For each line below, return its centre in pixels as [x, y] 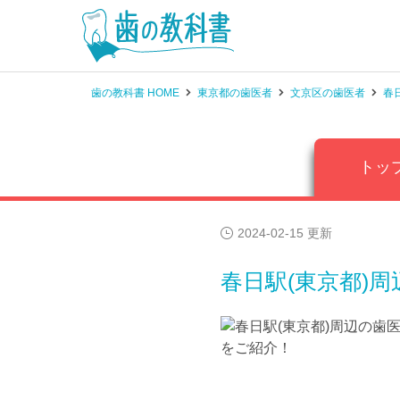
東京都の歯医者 [235, 93]
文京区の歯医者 [328, 93]
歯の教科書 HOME [135, 93]
